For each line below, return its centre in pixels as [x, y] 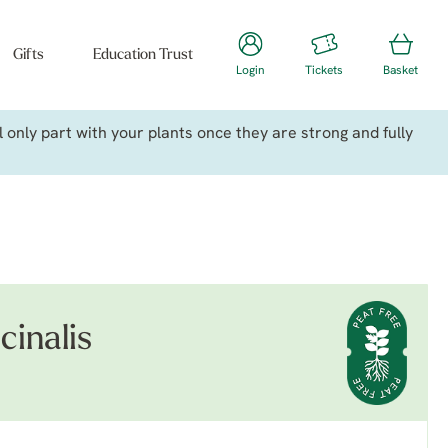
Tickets [324, 71]
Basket [400, 71]
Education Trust [142, 55]
